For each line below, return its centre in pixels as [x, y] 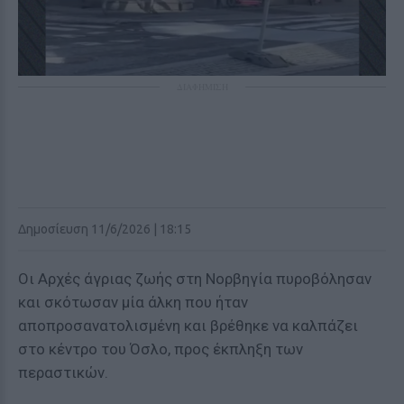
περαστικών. [63, 372]
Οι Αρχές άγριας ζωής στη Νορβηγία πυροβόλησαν [195, 279]
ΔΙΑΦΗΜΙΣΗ [202, 87]
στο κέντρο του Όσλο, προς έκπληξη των [161, 349]
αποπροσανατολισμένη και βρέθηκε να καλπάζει [188, 326]
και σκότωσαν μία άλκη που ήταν [133, 302]
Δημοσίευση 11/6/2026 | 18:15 [105, 229]
